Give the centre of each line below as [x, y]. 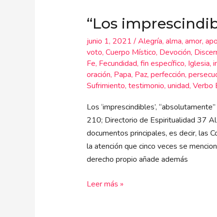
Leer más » [105, 184]
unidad [178, 85]
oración [98, 74]
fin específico [162, 63]
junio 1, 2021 [110, 41]
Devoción [175, 52]
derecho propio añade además [137, 160]
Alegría [150, 41]
